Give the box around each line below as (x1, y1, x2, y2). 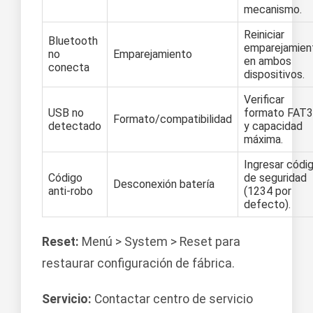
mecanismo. (244, 2, 302, 16)
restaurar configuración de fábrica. (42, 256, 235, 270)
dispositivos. (244, 67, 305, 81)
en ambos (244, 54, 291, 68)
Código (48, 170, 82, 184)
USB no (48, 105, 84, 119)
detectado (48, 119, 101, 133)
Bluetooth (48, 34, 98, 48)
